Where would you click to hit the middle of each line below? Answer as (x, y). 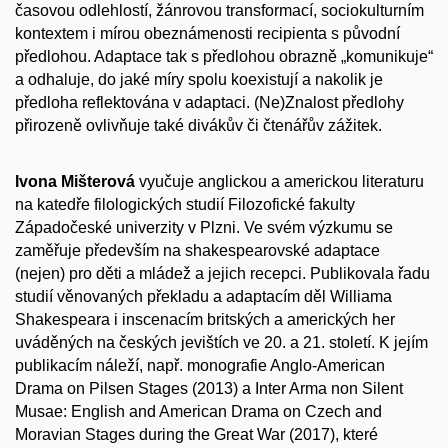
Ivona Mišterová (75, 182)
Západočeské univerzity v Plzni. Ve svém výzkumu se (204, 228)
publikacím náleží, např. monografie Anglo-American (200, 366)
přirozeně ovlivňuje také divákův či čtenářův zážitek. (198, 125)
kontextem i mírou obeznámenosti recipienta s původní (207, 33)
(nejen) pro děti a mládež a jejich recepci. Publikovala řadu (222, 274)
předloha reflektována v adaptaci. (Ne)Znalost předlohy (209, 102)
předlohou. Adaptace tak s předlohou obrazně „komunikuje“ (224, 56)
